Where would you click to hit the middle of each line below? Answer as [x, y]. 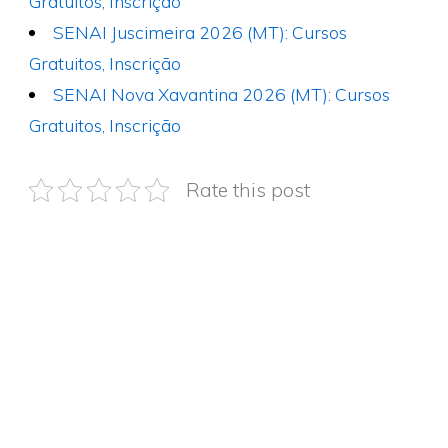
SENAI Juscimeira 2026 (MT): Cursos [200, 31]
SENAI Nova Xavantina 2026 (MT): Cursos [222, 93]
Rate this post [247, 189]
